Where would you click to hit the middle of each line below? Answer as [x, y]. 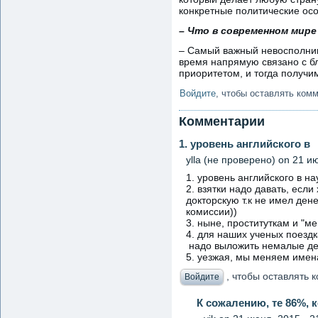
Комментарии [222, 121]
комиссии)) [212, 211]
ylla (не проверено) [231, 159]
